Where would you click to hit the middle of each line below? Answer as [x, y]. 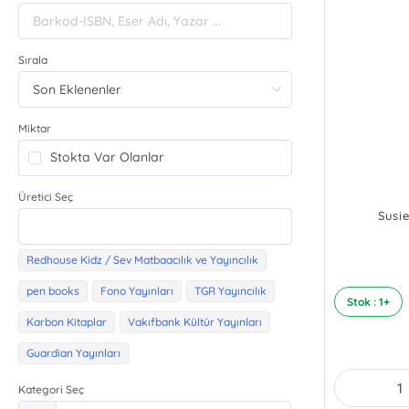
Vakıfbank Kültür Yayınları [195, 322]
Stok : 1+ [368, 302]
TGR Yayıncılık [231, 291]
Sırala [33, 60]
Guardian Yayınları [74, 353]
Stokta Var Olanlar [108, 157]
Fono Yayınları [137, 291]
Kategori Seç [52, 390]
